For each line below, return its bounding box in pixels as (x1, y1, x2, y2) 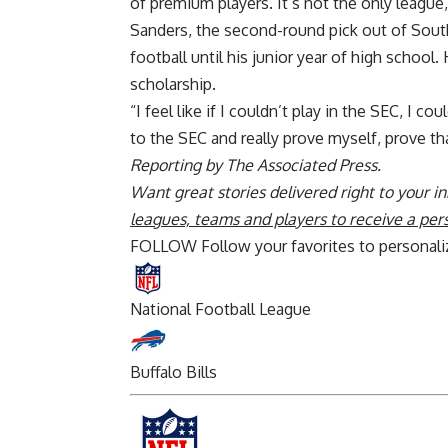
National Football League (130, 299, 311, 320)
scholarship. (130, 74, 216, 95)
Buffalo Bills (130, 362, 217, 383)
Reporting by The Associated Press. (130, 155, 381, 176)
